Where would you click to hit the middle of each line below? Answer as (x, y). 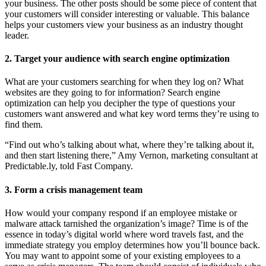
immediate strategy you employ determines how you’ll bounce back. (132, 245)
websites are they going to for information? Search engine (113, 93)
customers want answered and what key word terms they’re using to (132, 114)
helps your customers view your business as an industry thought (124, 24)
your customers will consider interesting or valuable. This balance (127, 14)
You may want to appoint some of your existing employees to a (123, 255)
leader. (17, 35)
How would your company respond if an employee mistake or (121, 213)
